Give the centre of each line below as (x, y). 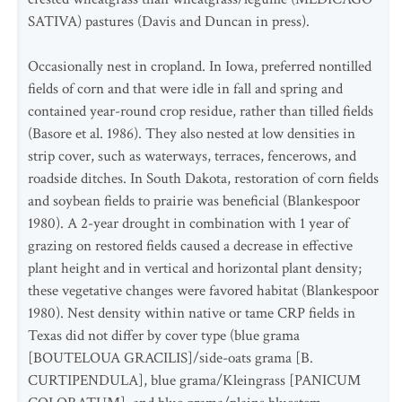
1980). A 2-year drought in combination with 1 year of (188, 223)
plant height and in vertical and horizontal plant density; (195, 268)
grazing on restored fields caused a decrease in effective (190, 246)
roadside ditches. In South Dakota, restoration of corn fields (203, 179)
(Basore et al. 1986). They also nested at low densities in (192, 134)
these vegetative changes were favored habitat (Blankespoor (203, 291)
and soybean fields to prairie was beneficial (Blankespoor (194, 201)
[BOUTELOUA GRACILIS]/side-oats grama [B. (170, 358)
